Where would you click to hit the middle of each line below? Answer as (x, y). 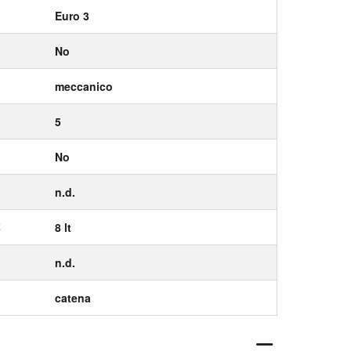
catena (73, 298)
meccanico (84, 87)
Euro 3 (72, 16)
